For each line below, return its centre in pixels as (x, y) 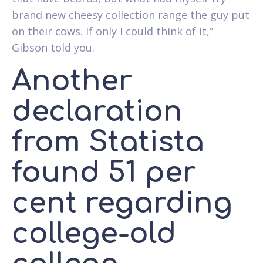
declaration (97, 112)
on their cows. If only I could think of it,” (112, 31)
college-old (94, 234)
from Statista (108, 142)
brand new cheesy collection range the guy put (131, 14)
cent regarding (122, 203)
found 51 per (104, 173)
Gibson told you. (53, 47)
